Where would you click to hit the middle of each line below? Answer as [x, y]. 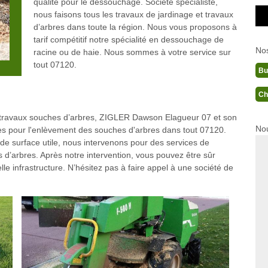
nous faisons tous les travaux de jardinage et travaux [133, 14]
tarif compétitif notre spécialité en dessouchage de [128, 39]
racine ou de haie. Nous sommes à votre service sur [132, 52]
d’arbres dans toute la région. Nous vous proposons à [135, 27]
